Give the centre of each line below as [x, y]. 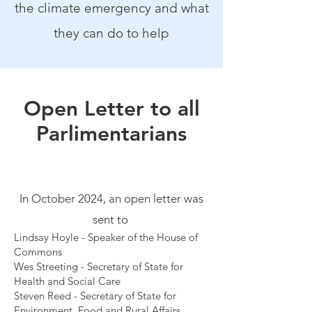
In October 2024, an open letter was [111, 198]
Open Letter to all [111, 109]
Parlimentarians [111, 134]
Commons [38, 252]
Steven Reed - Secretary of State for [95, 296]
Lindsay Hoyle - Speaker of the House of [106, 237]
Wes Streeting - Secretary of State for [99, 266]
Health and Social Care [69, 281]
